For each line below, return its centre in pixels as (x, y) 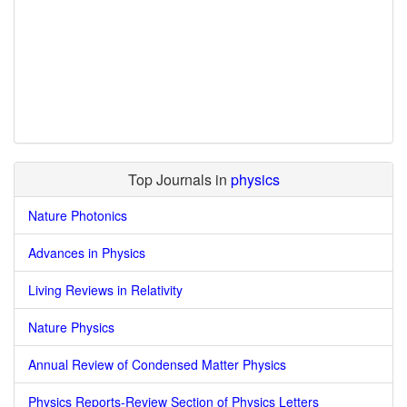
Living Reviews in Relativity (105, 290)
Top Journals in (179, 179)
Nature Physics (71, 327)
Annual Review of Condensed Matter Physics (157, 364)
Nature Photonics (78, 215)
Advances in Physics (87, 253)
